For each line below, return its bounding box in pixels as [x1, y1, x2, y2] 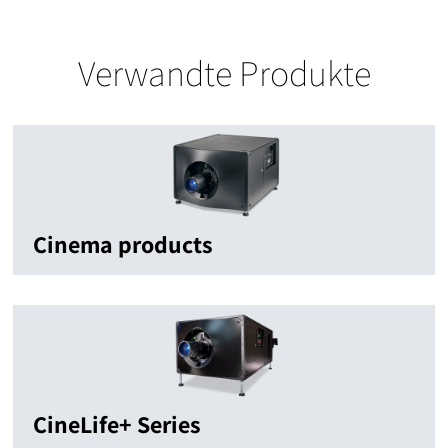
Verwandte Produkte [77, 49, 371, 97]
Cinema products [33, 228, 213, 261]
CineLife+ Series [33, 408, 201, 441]
